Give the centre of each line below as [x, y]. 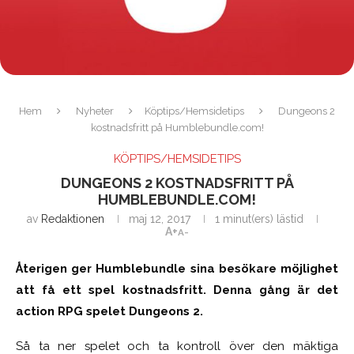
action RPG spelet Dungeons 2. [109, 311]
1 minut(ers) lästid [259, 218]
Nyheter [95, 111]
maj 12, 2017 [159, 218]
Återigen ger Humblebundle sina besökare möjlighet [177, 268]
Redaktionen [72, 218]
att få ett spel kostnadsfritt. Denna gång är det [177, 290]
